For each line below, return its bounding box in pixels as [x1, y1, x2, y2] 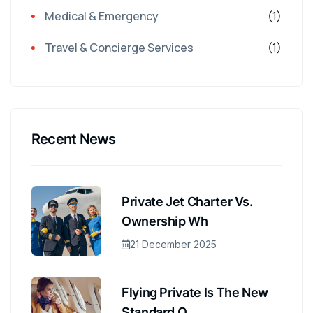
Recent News [31, 130, 116, 147]
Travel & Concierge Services [45, 40, 194, 56]
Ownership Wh [122, 213, 208, 228]
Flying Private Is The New [122, 284, 268, 300]
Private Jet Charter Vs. [122, 194, 253, 209]
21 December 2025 [130, 238, 217, 250]
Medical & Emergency [45, 8, 159, 24]
